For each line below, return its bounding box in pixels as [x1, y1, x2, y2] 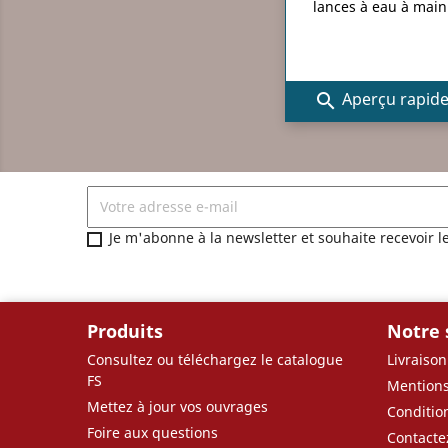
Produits [87, 318, 163, 343]
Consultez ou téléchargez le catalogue [87, 349, 343, 369]
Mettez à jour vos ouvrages [87, 396, 268, 416]
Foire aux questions [87, 422, 218, 442]
